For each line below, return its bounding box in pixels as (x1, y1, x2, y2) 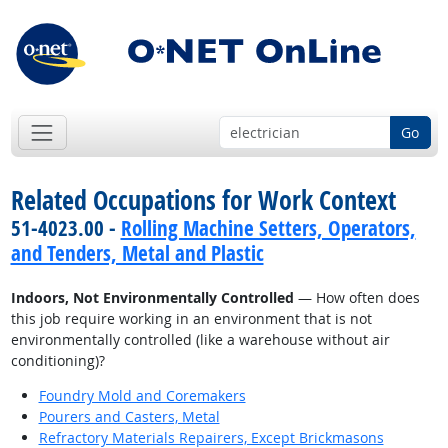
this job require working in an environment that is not (10, 309, 372, 329)
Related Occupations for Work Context (10, 182, 396, 219)
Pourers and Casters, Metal (38, 407, 220, 427)
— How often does (293, 288, 420, 308)
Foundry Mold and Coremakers (38, 386, 246, 406)
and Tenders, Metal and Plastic (10, 239, 264, 268)
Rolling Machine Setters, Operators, (120, 214, 416, 243)
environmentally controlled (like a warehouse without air (10, 330, 390, 350)
